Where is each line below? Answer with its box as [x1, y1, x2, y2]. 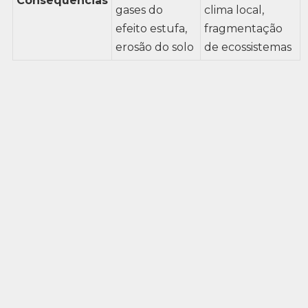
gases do [115, 3, 163, 16]
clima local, [203, 3, 264, 16]
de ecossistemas [203, 40, 291, 54]
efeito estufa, [115, 21, 187, 35]
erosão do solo [115, 40, 194, 54]
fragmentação [203, 21, 283, 35]
